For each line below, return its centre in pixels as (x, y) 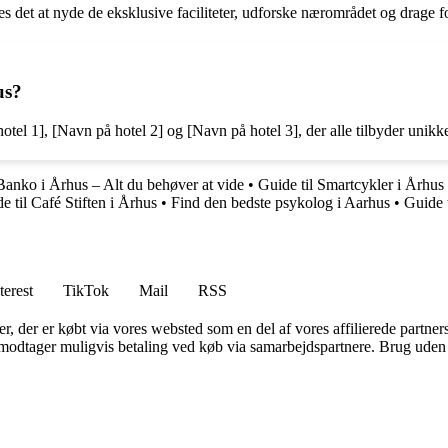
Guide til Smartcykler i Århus (351, 184)
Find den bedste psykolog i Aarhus (280, 202)
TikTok (86, 290)
